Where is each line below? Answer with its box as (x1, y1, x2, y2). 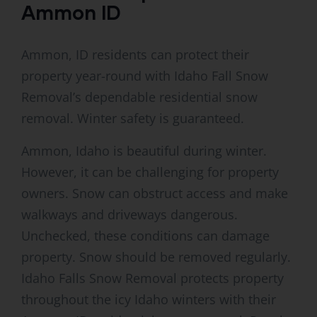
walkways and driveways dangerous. (21, 206, 238, 224)
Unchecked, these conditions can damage (21, 227, 270, 245)
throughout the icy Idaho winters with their (21, 291, 276, 309)
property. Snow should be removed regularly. (21, 248, 291, 266)
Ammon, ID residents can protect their (21, 46, 249, 64)
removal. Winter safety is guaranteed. (21, 110, 244, 127)
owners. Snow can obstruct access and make (21, 185, 288, 202)
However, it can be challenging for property (21, 163, 279, 181)
